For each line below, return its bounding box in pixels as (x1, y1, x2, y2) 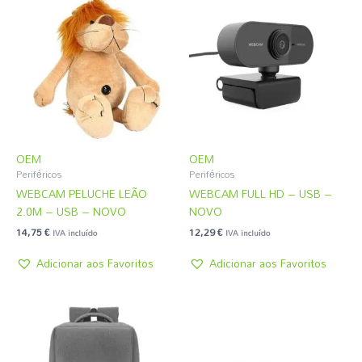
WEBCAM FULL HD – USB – (189, 182, 332, 204)
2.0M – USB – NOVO (16, 200, 126, 222)
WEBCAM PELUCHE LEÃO (16, 182, 147, 204)
